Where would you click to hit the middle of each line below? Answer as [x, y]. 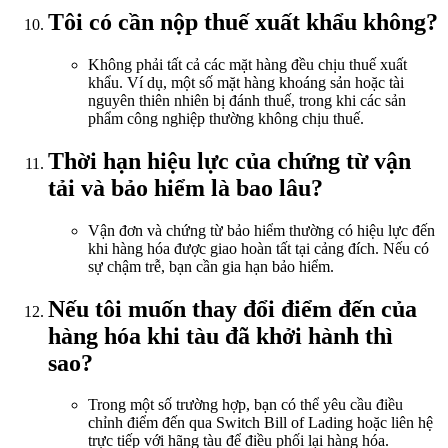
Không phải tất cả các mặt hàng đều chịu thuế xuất [247, 64]
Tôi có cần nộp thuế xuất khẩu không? [243, 21]
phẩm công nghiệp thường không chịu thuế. [226, 118]
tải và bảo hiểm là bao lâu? [185, 187]
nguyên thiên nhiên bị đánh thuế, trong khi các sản [247, 100]
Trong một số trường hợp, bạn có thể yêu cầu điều [245, 405]
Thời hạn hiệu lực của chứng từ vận [229, 160]
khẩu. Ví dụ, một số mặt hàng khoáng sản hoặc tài [246, 82]
